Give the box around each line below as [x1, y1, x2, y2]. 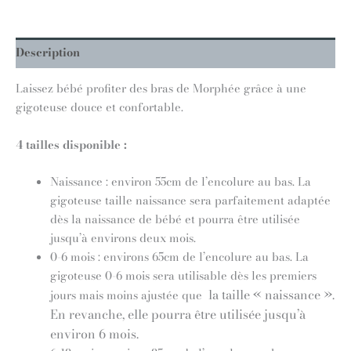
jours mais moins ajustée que [49, 286, 202, 304]
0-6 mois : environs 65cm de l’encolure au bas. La [49, 248, 309, 266]
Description [16, 44, 80, 62]
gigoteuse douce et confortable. [16, 99, 183, 117]
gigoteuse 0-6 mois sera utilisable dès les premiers [49, 266, 317, 284]
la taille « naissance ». [208, 284, 335, 304]
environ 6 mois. [49, 324, 139, 343]
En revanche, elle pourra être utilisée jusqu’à [49, 304, 306, 324]
